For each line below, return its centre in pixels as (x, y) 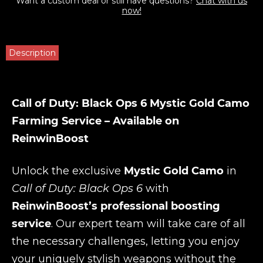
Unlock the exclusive (68, 171)
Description (32, 53)
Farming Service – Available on (95, 121)
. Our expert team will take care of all (148, 224)
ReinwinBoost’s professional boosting (116, 206)
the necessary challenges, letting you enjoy (126, 241)
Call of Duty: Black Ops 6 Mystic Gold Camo (131, 103)
